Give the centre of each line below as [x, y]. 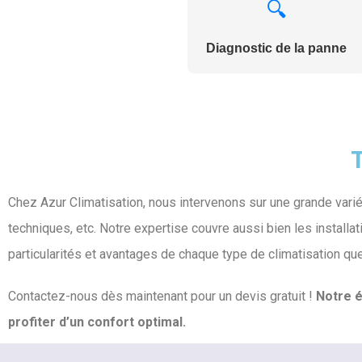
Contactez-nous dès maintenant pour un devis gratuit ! [162, 297]
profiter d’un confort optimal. [97, 322]
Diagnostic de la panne [276, 48]
